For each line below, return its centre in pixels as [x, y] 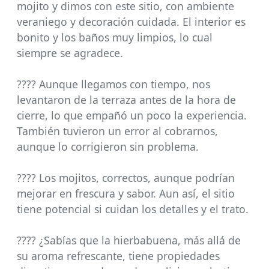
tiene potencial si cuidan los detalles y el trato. [133, 209]
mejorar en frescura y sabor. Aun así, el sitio [126, 194]
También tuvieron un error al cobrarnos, [117, 131]
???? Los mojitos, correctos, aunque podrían [126, 178]
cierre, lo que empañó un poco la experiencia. [132, 116]
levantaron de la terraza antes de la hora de [126, 100]
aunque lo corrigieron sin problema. [108, 147]
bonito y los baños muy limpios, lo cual [115, 38]
